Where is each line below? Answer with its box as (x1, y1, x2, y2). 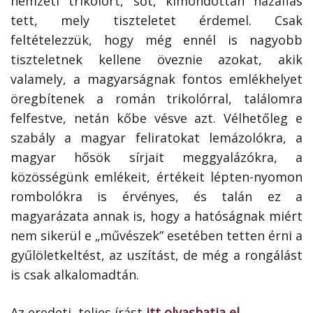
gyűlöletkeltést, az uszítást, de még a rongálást (10, 247, 303, 264)
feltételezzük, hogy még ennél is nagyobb (10, 31, 303, 49)
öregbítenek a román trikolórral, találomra (10, 90, 303, 108)
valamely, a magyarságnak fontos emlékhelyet (10, 71, 303, 88)
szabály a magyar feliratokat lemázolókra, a (10, 129, 303, 147)
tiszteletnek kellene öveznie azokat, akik (10, 51, 303, 68)
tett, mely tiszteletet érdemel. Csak (10, 12, 303, 29)
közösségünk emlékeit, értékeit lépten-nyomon (10, 168, 303, 186)
